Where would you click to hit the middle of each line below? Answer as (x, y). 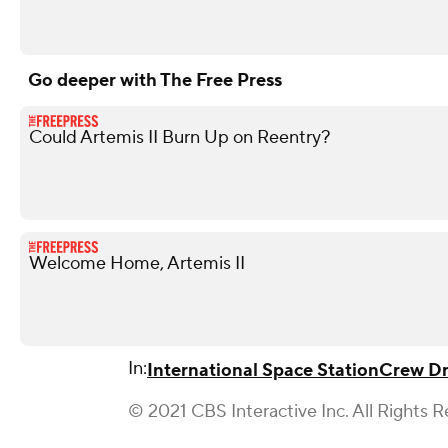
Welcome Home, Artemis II (137, 264)
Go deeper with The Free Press (155, 81)
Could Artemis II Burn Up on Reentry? (179, 138)
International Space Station (263, 371)
